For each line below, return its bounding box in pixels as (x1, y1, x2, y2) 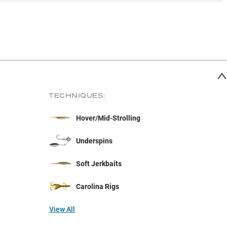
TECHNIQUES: (49, 91, 105, 100)
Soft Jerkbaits (76, 159, 122, 168)
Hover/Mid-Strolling (76, 113, 140, 122)
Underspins (76, 136, 112, 145)
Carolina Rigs (76, 182, 119, 191)
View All (49, 205, 75, 214)
